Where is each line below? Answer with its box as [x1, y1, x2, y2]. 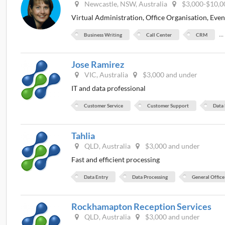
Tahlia [71, 130, 95, 141]
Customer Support [147, 102, 189, 109]
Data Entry [84, 173, 108, 180]
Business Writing [84, 31, 123, 38]
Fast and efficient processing [71, 155, 160, 164]
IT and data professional [71, 84, 146, 93]
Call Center [146, 31, 172, 38]
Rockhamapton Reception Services [71, 201, 212, 212]
